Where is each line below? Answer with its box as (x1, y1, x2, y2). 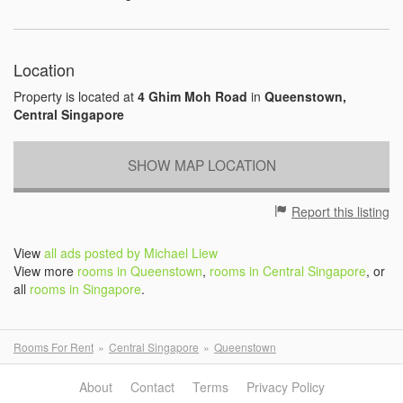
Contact (130, 377, 175, 396)
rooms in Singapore (30, 279, 141, 298)
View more (13, 261, 77, 280)
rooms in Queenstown (77, 261, 202, 280)
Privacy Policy (246, 377, 325, 396)
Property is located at (13, 86, 138, 105)
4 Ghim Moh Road (138, 86, 247, 105)
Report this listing (291, 201, 390, 220)
